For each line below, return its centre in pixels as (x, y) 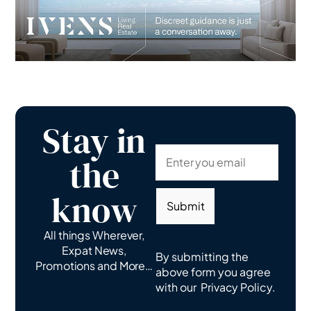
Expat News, (94, 251)
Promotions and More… (94, 266)
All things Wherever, (94, 235)
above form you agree (213, 272)
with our (178, 287)
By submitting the (202, 257)
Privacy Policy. (238, 287)
